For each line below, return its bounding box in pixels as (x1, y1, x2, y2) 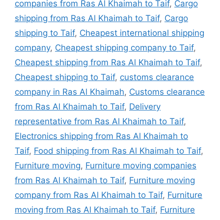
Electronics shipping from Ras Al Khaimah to (15, 131, 188, 141)
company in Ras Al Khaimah (15, 86, 124, 97)
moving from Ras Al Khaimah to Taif (15, 204, 155, 215)
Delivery (129, 101, 161, 111)
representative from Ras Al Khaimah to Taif (15, 116, 184, 126)
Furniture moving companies (85, 160, 196, 170)
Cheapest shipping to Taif (15, 72, 115, 82)
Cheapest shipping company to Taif (55, 42, 193, 53)
